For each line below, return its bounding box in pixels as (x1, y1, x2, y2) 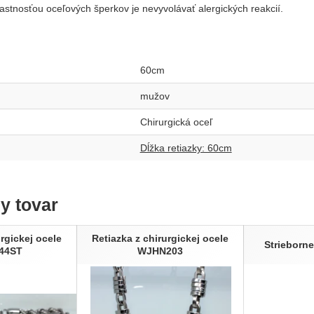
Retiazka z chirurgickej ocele (91, 232, 228, 244)
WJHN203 (137, 245, 183, 257)
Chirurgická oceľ (139, 116, 212, 128)
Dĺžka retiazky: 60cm (139, 142, 232, 153)
